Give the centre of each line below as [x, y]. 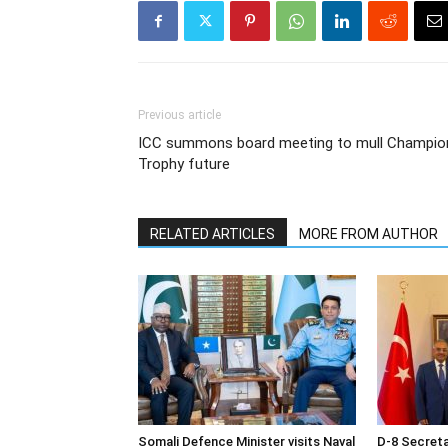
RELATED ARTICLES [212, 234]
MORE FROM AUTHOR [368, 234]
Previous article [179, 115]
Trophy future [184, 164]
